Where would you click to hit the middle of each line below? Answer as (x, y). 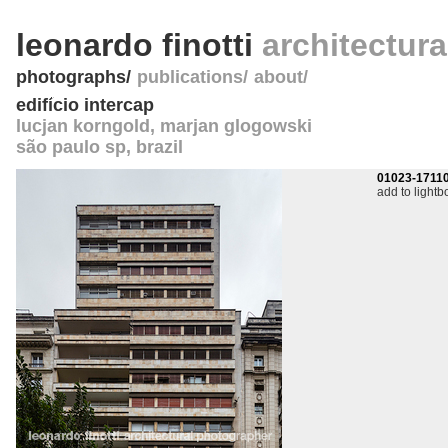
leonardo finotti (139, 45)
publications (190, 77)
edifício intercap (85, 105)
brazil (159, 147)
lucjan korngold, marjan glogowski (164, 126)
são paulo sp (71, 147)
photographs (71, 77)
